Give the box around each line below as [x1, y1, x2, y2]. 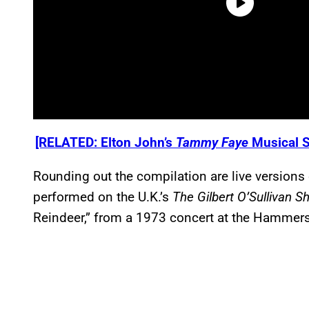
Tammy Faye [176, 134, 248, 150]
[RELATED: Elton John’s [35, 134, 176, 150]
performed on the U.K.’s [33, 188, 172, 205]
